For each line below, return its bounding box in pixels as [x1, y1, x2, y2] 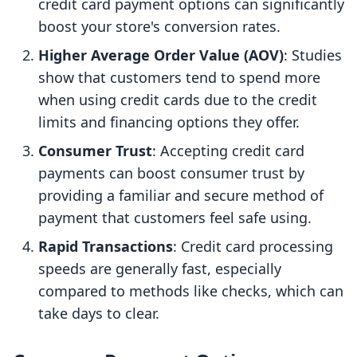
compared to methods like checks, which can [38, 281, 343, 301]
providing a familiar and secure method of [38, 186, 324, 206]
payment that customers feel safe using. [38, 208, 312, 228]
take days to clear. [38, 304, 159, 324]
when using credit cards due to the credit [38, 90, 317, 110]
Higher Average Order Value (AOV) [38, 45, 284, 65]
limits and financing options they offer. [38, 112, 300, 132]
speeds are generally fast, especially [38, 259, 281, 279]
